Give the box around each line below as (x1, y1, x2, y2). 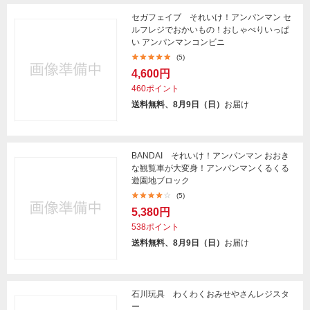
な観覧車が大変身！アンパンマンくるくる (131, 163, 289, 173)
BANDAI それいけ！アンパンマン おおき (131, 151, 289, 161)
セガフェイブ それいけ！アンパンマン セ (131, 12, 291, 22)
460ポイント (131, 84, 179, 93)
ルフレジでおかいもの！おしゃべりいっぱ (131, 25, 289, 35)
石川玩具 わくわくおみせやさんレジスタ (131, 289, 289, 299)
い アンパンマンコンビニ (131, 37, 225, 47)
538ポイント (131, 222, 179, 232)
